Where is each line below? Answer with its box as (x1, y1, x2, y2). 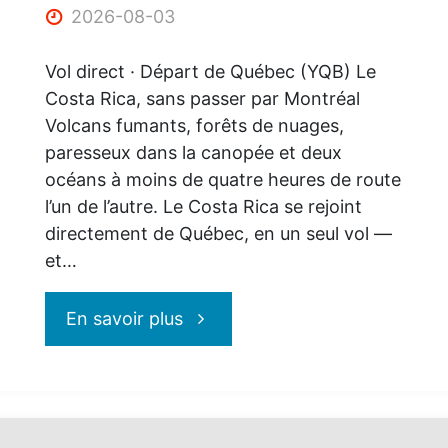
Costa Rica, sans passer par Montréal (44, 87, 360, 109)
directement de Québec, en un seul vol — (44, 222, 392, 244)
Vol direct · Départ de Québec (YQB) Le (44, 60, 376, 82)
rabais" (182, 4, 241, 26)
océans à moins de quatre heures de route (44, 168, 401, 190)
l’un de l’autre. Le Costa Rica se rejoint (44, 195, 362, 217)
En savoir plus (66, 307, 184, 329)
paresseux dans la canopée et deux (44, 141, 342, 163)
